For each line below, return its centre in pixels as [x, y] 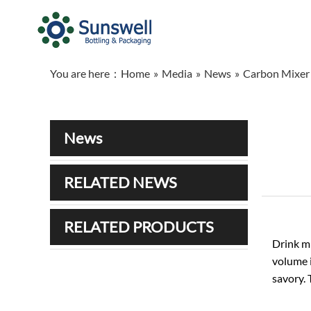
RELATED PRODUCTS [139, 227]
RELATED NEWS [120, 182]
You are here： [85, 73]
